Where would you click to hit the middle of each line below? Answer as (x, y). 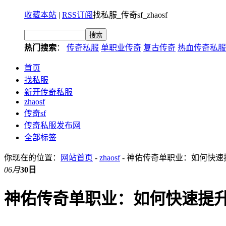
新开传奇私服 (48, 92)
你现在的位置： (32, 158)
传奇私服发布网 (52, 125)
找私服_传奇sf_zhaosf (130, 15)
